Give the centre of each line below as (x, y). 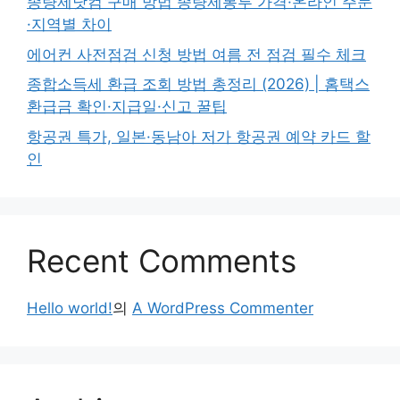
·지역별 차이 (69, 24)
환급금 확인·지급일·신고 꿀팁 (127, 106)
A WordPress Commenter (223, 308)
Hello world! (70, 308)
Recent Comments (162, 260)
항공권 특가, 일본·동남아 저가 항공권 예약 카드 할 (199, 136)
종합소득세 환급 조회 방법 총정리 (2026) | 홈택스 (198, 84)
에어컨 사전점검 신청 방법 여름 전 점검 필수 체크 (196, 54)
